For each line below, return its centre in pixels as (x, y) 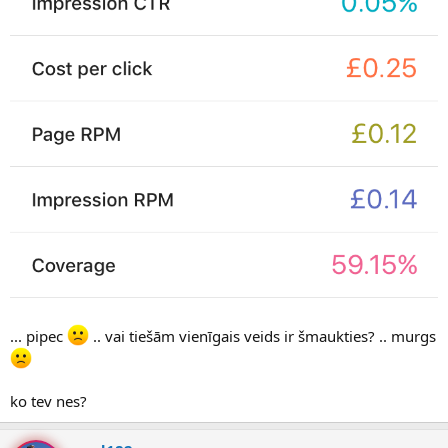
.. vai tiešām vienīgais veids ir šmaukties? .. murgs (262, 335)
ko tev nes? (48, 400)
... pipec (38, 335)
